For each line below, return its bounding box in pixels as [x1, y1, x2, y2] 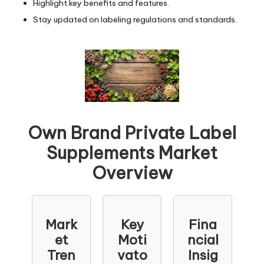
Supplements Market [47, 142, 217, 164]
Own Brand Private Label [28, 122, 236, 144]
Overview [91, 162, 173, 184]
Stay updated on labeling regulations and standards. [33, 14, 237, 25]
